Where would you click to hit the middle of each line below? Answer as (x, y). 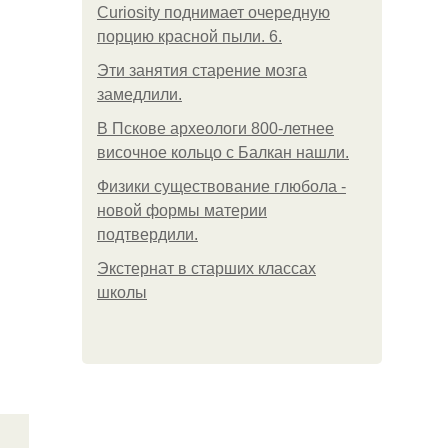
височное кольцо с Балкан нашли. (223, 152)
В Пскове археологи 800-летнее (215, 128)
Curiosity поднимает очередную (213, 12)
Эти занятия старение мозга (202, 70)
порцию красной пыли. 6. (189, 36)
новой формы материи (182, 210)
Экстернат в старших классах (206, 268)
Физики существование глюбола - (221, 186)
